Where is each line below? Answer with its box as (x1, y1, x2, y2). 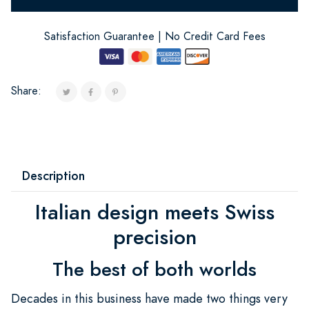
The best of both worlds (52, 255, 257, 283)
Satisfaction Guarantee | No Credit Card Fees (43, 28, 266, 44)
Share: (11, 83, 41, 99)
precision (112, 222, 197, 252)
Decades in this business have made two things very (11, 289, 288, 307)
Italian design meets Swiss (34, 197, 275, 227)
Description (22, 166, 85, 184)
